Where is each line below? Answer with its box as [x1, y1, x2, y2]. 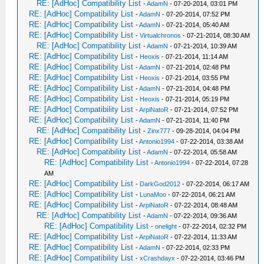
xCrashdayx [140, 255, 176, 262]
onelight [155, 223, 177, 230]
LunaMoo [140, 191, 167, 198]
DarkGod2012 [140, 180, 181, 187]
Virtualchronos [140, 32, 181, 39]
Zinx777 [147, 127, 171, 134]
